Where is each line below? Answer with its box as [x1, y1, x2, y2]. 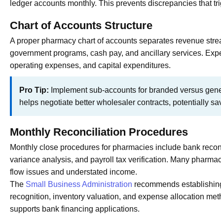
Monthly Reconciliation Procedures [10, 126, 188, 139]
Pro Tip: [19, 86, 49, 95]
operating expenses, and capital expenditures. [10, 61, 171, 70]
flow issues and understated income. [10, 168, 137, 177]
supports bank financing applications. [10, 205, 140, 214]
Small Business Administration [26, 180, 132, 189]
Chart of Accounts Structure [10, 19, 152, 32]
